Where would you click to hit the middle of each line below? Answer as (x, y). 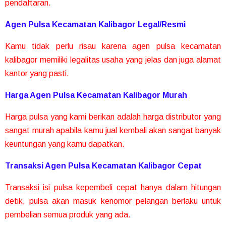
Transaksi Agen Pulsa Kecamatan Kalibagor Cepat (103, 165)
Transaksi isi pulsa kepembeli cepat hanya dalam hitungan (113, 187)
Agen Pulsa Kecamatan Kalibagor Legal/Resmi (95, 24)
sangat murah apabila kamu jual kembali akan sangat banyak (113, 130)
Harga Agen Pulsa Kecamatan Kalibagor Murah (96, 95)
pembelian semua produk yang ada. (68, 214)
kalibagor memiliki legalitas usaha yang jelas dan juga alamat (113, 60)
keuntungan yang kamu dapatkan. (65, 144)
